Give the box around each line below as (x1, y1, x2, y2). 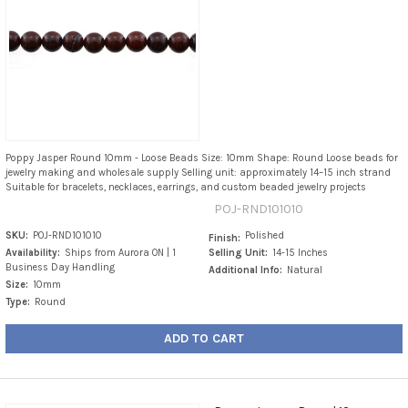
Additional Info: (209, 263, 283, 276)
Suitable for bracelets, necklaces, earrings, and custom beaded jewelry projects (5, 180, 366, 193)
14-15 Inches (272, 246, 329, 259)
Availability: (5, 246, 60, 259)
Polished (245, 229, 285, 241)
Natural (287, 263, 323, 276)
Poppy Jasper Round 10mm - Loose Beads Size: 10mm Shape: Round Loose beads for (5, 151, 398, 164)
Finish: (209, 231, 241, 244)
